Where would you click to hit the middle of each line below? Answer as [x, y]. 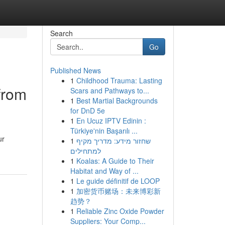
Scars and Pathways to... [109, 90]
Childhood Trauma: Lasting [119, 80]
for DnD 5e [87, 110]
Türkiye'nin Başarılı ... [104, 131]
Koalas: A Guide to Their [115, 161]
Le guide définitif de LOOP [118, 181]
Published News [75, 70]
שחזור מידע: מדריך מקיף [113, 141]
